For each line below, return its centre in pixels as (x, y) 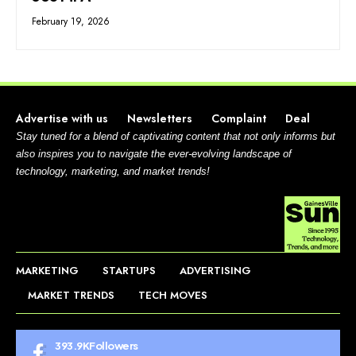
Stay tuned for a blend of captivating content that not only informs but (176, 136)
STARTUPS (129, 270)
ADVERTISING (215, 270)
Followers (114, 345)
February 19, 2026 (71, 22)
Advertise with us (62, 118)
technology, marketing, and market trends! (113, 171)
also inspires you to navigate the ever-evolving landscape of (154, 153)
